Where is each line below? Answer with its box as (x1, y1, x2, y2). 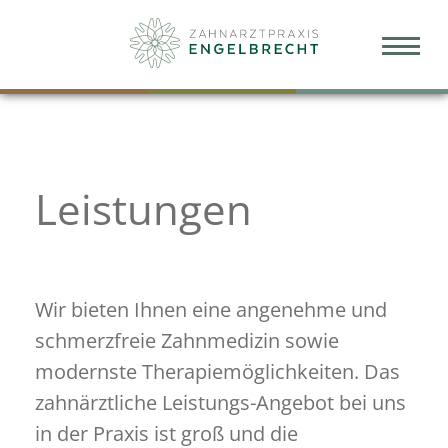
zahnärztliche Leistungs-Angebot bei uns (35, 389, 406, 416)
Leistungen (35, 180, 252, 237)
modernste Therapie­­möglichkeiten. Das (35, 358, 400, 385)
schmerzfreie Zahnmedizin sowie (35, 327, 339, 354)
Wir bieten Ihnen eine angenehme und (35, 296, 387, 323)
